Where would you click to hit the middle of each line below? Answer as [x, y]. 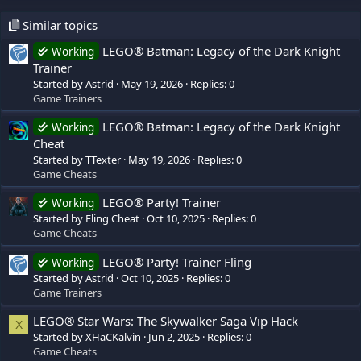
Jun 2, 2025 [174, 337]
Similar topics [58, 25]
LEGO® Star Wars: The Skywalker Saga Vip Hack [166, 321]
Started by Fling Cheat [86, 219]
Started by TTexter [77, 160]
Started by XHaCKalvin [87, 337]
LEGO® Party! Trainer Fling [177, 261]
